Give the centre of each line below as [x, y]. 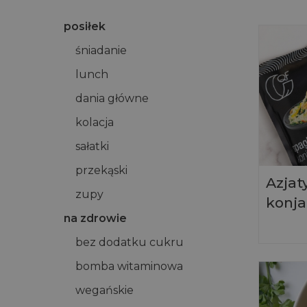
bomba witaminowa [129, 266]
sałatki [92, 146]
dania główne [112, 98]
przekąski [101, 170]
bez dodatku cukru [130, 242]
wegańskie [105, 290]
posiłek [85, 26]
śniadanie [101, 50]
